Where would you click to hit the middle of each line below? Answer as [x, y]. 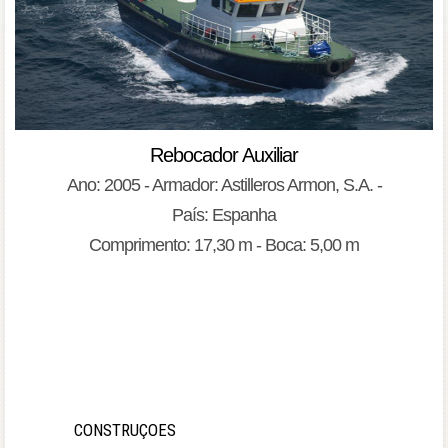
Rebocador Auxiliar [224, 155]
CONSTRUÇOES [125, 430]
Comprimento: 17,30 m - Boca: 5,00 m [224, 245]
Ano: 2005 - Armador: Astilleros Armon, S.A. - [224, 185]
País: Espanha [224, 215]
